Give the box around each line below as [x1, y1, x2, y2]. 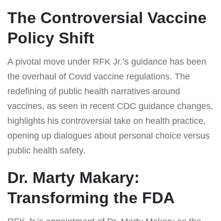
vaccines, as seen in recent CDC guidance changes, [7, 101, 213, 111]
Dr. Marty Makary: [7, 168, 140, 186]
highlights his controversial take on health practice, [7, 115, 206, 126]
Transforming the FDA [7, 188, 175, 207]
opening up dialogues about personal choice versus [7, 130, 210, 141]
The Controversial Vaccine [7, 8, 207, 27]
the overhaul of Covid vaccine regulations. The [7, 71, 190, 81]
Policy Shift [7, 29, 94, 47]
